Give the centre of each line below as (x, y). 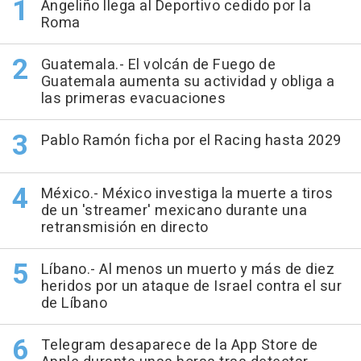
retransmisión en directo (124, 228)
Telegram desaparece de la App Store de (179, 345)
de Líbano (74, 303)
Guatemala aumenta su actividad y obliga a (187, 82)
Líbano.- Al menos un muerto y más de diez (187, 270)
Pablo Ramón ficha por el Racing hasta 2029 (191, 141)
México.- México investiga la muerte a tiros (187, 194)
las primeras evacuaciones (133, 99)
